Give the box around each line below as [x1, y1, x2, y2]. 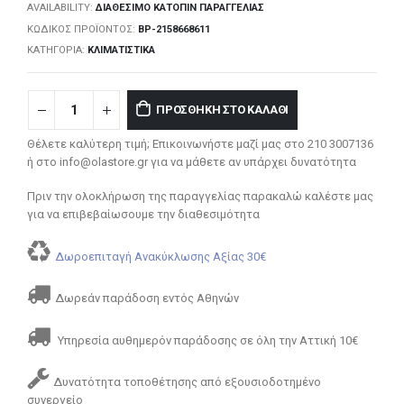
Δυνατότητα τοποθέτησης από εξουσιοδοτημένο [53, 375, 321, 390]
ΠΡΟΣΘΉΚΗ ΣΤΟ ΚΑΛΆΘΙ [155, 102, 289, 116]
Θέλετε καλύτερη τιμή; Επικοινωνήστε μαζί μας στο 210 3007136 [27, 136, 373, 151]
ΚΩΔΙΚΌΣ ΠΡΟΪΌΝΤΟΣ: [27, 23, 138, 35]
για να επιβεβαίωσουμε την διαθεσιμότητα [27, 207, 260, 222]
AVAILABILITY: [27, 2, 96, 14]
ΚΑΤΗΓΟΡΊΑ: [27, 44, 87, 57]
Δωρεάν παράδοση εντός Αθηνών [55, 291, 239, 306]
